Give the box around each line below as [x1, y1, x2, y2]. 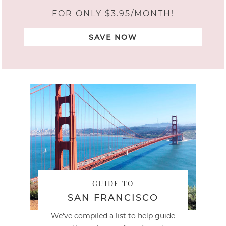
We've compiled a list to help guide [51, 211, 175, 221]
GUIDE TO [92, 179, 134, 189]
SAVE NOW [89, 32, 137, 42]
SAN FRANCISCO [68, 192, 158, 204]
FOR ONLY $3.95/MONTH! [52, 8, 174, 18]
